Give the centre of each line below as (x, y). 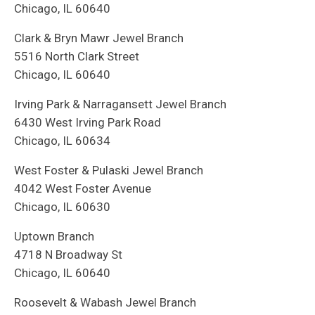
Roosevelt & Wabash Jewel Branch (105, 303)
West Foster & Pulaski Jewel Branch (109, 171)
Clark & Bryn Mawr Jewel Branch (99, 38)
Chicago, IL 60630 (62, 207)
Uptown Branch (54, 237)
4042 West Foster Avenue (83, 189)
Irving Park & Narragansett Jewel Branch (120, 104)
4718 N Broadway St (68, 255)
